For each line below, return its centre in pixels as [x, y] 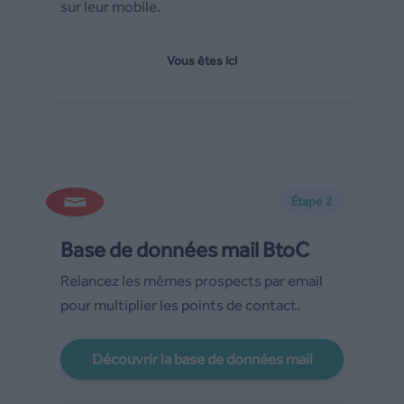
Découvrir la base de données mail [202, 358]
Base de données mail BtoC [185, 249]
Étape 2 [312, 201]
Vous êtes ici [202, 60]
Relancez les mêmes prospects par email [192, 280]
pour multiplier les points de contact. [180, 304]
